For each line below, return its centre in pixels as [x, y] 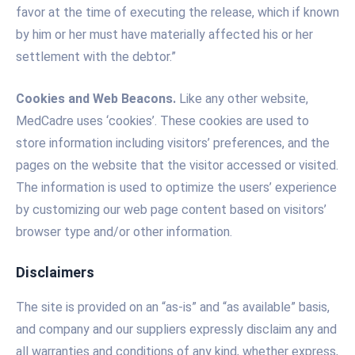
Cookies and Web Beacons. [96, 99]
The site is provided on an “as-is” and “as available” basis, [173, 307]
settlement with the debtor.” [96, 56]
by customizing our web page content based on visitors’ [171, 210]
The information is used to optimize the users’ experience [176, 188]
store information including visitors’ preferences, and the [173, 143]
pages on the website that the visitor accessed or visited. [177, 166]
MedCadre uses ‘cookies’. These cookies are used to [162, 121]
